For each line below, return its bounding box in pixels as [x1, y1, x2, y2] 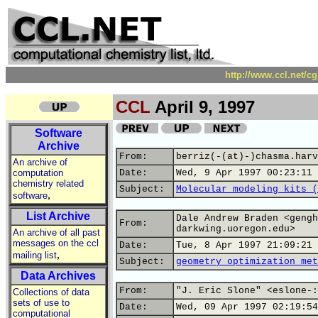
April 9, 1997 [150, 97, 255, 116]
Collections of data [13, 287, 89, 297]
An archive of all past [13, 227, 100, 238]
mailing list [13, 250, 57, 261]
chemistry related [13, 178, 84, 189]
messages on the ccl [13, 238, 99, 248]
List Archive [26, 210, 90, 222]
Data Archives [21, 270, 96, 282]
